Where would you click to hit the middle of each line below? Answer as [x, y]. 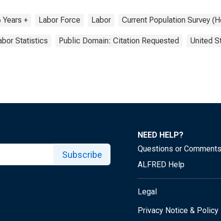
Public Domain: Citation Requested [119, 41]
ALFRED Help [161, 165]
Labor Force [59, 20]
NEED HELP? [161, 135]
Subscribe [82, 154]
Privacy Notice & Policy [178, 210]
